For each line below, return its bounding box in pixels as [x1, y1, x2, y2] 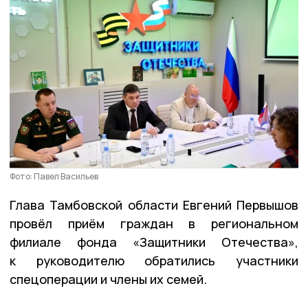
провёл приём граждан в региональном [10, 214, 298, 232]
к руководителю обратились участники [10, 252, 298, 269]
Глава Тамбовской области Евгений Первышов [10, 196, 298, 213]
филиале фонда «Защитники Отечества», [10, 233, 298, 250]
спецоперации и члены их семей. [10, 270, 207, 287]
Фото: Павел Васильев [10, 170, 98, 182]
